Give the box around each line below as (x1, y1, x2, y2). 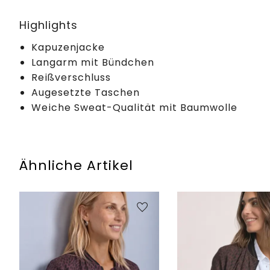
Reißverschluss (31, 70, 111, 84)
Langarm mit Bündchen (31, 55, 154, 69)
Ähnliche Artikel (19, 155, 133, 175)
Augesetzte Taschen (31, 85, 140, 99)
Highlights (19, 17, 78, 33)
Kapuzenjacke (31, 40, 105, 54)
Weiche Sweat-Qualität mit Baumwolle (31, 100, 237, 115)
